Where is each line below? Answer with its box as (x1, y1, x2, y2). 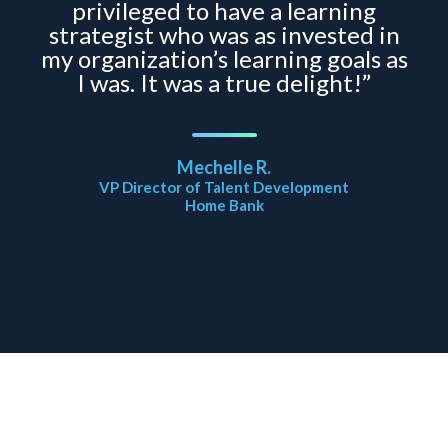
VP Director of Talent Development (99, 178, 349, 197)
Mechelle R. (177, 156, 271, 179)
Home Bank (184, 196, 264, 215)
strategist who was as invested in (48, 20, 400, 50)
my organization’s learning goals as (40, 44, 408, 74)
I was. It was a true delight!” (77, 68, 371, 98)
